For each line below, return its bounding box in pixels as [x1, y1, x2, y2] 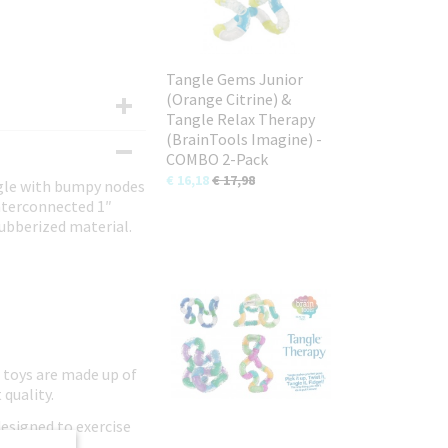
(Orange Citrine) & [166, 89, 291, 109]
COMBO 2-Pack [166, 149, 268, 169]
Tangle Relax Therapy [166, 109, 315, 129]
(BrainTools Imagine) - [166, 129, 322, 149]
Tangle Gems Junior [166, 69, 303, 89]
